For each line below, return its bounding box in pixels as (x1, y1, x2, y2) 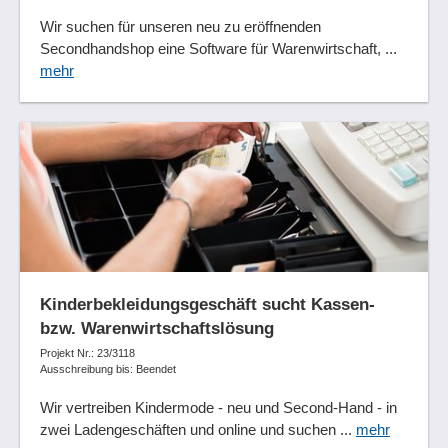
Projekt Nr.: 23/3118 (40, 347, 135, 360)
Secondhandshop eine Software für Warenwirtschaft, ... (40, 40, 397, 58)
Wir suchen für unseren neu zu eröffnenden (40, 18, 321, 36)
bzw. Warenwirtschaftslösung (40, 319, 274, 338)
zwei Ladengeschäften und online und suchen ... (40, 421, 356, 439)
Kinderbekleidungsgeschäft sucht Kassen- (40, 295, 375, 314)
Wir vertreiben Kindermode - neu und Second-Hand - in (40, 399, 397, 417)
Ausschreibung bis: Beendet (40, 363, 176, 376)
